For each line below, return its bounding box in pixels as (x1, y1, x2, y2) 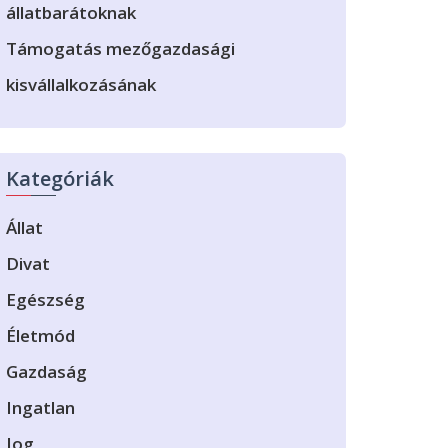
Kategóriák (6, 165, 114, 192)
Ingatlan (6, 396, 75, 419)
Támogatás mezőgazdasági (6, 37, 235, 60)
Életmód (6, 324, 75, 347)
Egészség (6, 288, 85, 311)
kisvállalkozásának (6, 73, 156, 96)
